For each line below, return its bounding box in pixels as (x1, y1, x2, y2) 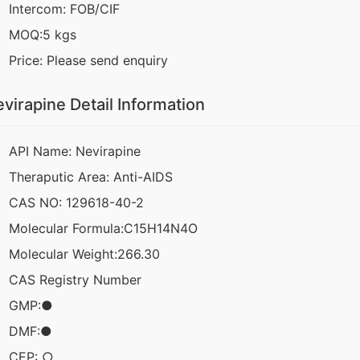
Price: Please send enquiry (9, 52, 168, 69)
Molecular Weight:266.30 (9, 246, 160, 263)
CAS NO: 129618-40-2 (9, 194, 144, 211)
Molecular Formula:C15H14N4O (9, 220, 198, 237)
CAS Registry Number (9, 272, 141, 288)
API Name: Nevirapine (9, 143, 141, 160)
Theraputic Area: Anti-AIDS (9, 169, 173, 186)
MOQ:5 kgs (9, 27, 76, 43)
